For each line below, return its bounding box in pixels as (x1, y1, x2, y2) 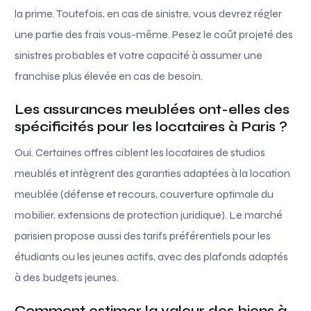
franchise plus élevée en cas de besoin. (15, 69, 203, 83)
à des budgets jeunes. (15, 270, 119, 284)
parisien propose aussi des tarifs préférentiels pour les (15, 228, 271, 242)
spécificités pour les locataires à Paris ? (15, 117, 288, 135)
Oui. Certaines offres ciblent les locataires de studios (15, 145, 266, 159)
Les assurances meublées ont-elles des (15, 100, 290, 118)
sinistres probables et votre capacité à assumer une (15, 48, 263, 62)
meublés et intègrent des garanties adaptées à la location (15, 166, 291, 180)
